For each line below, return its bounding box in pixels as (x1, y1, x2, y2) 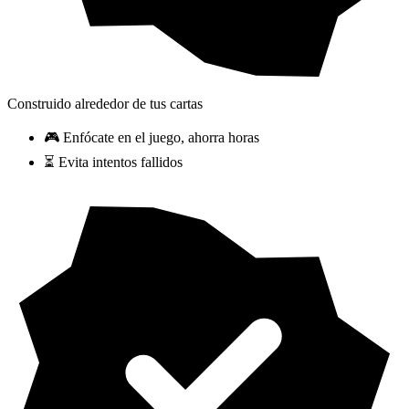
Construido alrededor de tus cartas (7, 96, 203, 112)
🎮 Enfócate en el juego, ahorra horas (44, 130, 259, 146)
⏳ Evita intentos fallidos (44, 154, 183, 171)
